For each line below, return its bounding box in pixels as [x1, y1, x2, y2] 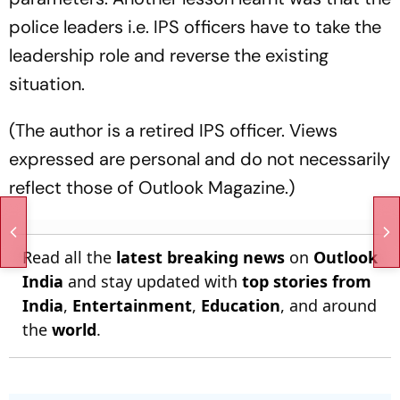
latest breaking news [116, 246, 285, 269]
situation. [9, 72, 85, 96]
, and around [280, 295, 377, 317]
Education [201, 295, 280, 317]
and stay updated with [63, 271, 242, 293]
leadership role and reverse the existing [9, 44, 329, 68]
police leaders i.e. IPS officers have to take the [9, 15, 381, 39]
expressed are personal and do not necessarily [9, 147, 390, 171]
